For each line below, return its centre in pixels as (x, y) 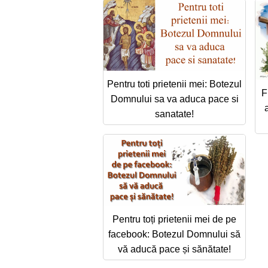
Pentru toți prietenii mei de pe (174, 219)
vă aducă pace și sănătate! (174, 249)
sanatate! (174, 114)
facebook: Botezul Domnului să (174, 234)
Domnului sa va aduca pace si (174, 99)
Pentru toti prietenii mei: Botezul (174, 84)
